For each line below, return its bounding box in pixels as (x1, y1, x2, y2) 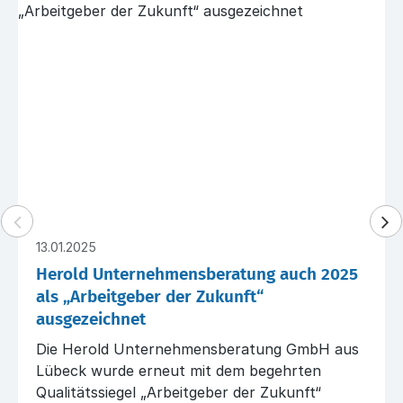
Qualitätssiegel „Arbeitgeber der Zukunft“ (36, 382, 321, 401)
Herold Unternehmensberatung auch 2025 (36, 265, 358, 283)
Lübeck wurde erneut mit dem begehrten (36, 361, 321, 380)
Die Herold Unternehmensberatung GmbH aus (36, 339, 359, 358)
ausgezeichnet (36, 310, 146, 328)
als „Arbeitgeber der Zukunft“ (36, 288, 264, 306)
